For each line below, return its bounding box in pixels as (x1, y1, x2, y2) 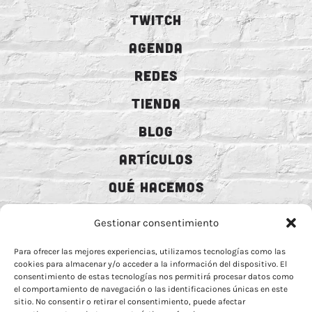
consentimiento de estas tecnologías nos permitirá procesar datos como (14, 272, 294, 281)
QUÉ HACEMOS (108, 178, 204, 196)
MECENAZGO (114, 206, 198, 224)
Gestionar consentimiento (93, 217, 219, 229)
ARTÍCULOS (119, 150, 193, 168)
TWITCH (130, 11, 182, 29)
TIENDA (131, 95, 181, 112)
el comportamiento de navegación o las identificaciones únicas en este (14, 284, 288, 294)
